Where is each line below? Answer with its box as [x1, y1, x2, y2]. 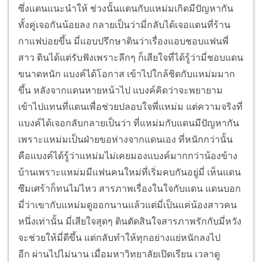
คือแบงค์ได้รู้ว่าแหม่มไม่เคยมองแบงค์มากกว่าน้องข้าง [18, 150, 237, 162]
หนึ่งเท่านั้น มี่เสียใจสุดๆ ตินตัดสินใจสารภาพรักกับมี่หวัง [18, 216, 242, 227]
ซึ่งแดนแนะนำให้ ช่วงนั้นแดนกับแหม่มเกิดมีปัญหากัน [18, 3, 233, 15]
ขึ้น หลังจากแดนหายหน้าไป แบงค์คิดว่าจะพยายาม [18, 85, 223, 96]
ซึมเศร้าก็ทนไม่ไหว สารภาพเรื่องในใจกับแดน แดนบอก [18, 183, 241, 195]
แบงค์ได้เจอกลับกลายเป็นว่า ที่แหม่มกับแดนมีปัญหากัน [18, 118, 239, 129]
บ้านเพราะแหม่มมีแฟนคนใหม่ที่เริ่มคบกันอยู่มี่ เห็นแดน [18, 167, 241, 178]
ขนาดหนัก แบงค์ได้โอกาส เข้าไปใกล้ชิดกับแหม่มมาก [18, 68, 235, 80]
